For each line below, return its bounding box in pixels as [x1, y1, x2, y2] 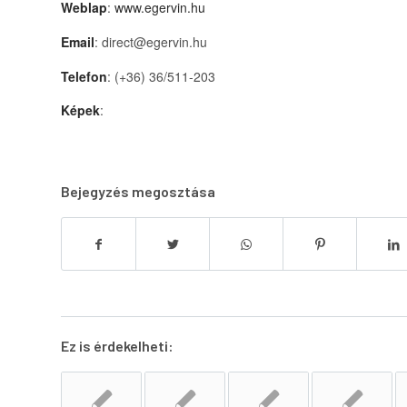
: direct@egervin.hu [94, 32, 207, 51]
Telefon [61, 66, 107, 85]
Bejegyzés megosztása [61, 183, 215, 201]
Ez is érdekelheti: [61, 337, 174, 355]
